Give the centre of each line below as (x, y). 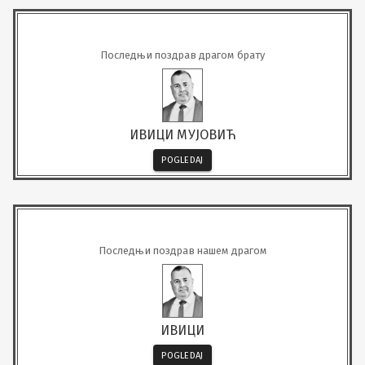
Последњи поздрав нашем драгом (182, 250)
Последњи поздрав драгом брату (182, 55)
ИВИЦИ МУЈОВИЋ (182, 134)
